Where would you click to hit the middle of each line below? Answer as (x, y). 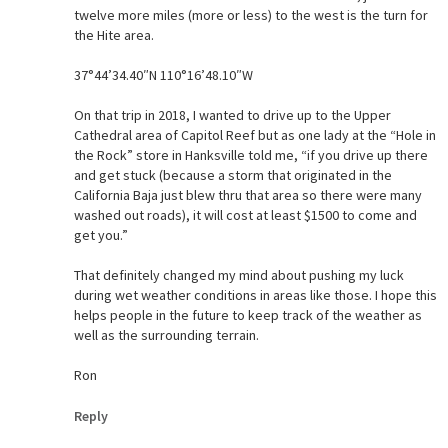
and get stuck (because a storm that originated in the (232, 175)
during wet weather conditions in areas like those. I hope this (255, 295)
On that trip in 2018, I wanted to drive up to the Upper (232, 115)
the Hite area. (113, 35)
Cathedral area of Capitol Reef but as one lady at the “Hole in (254, 135)
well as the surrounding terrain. (166, 335)
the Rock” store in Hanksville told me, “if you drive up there (250, 155)
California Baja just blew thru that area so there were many (247, 195)
